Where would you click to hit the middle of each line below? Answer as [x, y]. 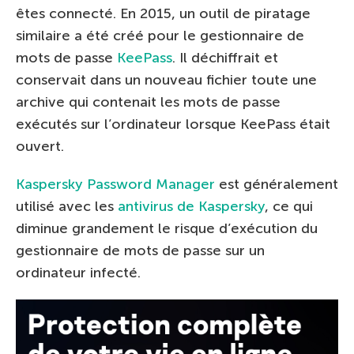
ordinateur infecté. [78, 272]
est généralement [277, 184]
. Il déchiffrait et [225, 57]
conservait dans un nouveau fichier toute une [166, 79]
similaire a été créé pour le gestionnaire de [160, 35]
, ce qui [289, 206]
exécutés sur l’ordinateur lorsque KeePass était [173, 124]
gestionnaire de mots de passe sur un [140, 250]
